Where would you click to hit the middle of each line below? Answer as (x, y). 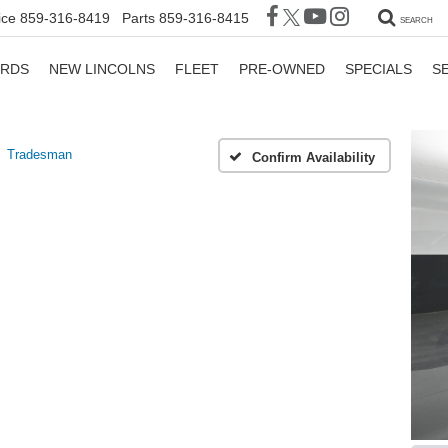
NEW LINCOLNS (102, 68)
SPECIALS (378, 68)
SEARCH (416, 21)
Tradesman (39, 154)
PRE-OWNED (282, 68)
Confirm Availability (313, 157)
